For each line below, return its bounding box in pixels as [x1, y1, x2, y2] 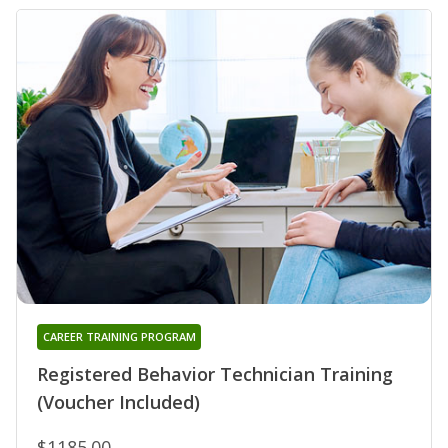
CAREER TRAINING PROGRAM [42, 328, 196, 344]
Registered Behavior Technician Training [37, 361, 393, 386]
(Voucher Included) [37, 389, 200, 414]
